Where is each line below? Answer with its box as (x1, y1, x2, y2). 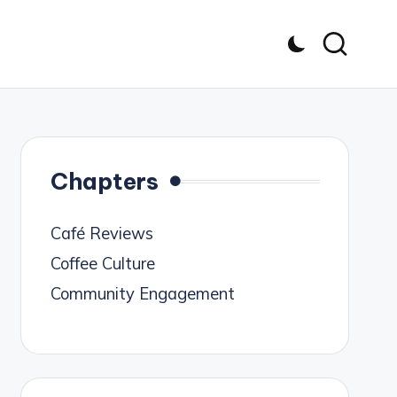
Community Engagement (50, 284, 235, 305)
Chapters (50, 167, 159, 197)
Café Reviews (50, 223, 153, 245)
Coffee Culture (50, 253, 155, 275)
